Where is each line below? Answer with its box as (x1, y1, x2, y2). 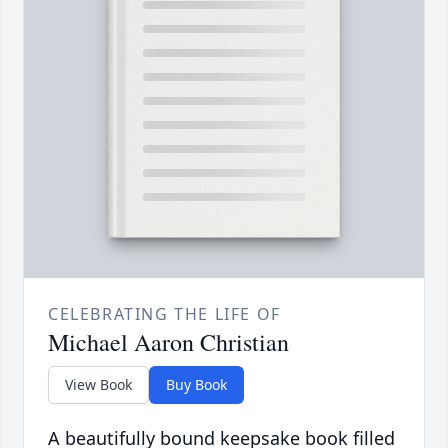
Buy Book (166, 375, 227, 395)
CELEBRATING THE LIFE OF (48, 303, 281, 326)
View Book (65, 375, 132, 395)
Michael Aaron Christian (48, 326, 289, 359)
